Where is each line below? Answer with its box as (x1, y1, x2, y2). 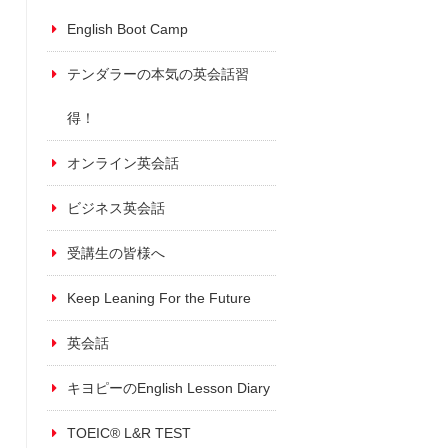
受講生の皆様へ (67, 244, 165, 261)
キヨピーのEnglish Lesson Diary (67, 379, 270, 396)
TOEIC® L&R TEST (67, 424, 191, 441)
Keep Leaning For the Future (67, 289, 251, 306)
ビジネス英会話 (67, 199, 165, 216)
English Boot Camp (67, 20, 188, 37)
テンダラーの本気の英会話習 (67, 65, 249, 82)
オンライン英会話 (67, 154, 179, 171)
